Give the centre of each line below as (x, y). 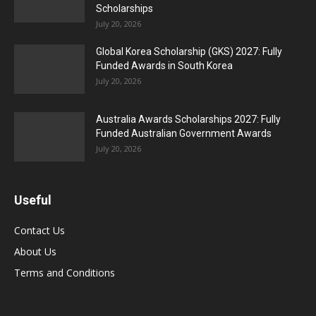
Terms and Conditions (65, 272)
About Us (35, 251)
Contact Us (39, 230)
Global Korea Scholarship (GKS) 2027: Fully (189, 51)
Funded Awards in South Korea (164, 65)
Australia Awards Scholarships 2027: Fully (188, 119)
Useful (33, 200)
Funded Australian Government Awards (184, 133)
